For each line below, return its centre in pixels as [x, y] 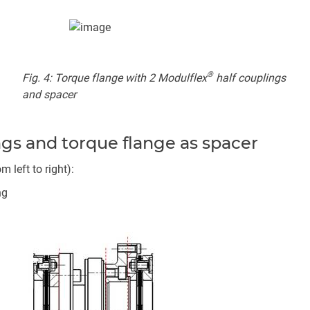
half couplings [249, 77]
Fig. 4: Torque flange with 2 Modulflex [115, 77]
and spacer [49, 94]
